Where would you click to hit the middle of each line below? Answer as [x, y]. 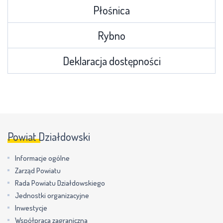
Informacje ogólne [42, 158]
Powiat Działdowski [49, 136]
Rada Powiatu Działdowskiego [60, 183]
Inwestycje [31, 208]
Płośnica [111, 10]
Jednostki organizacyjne [52, 195]
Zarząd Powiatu [38, 170]
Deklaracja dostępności [111, 60]
